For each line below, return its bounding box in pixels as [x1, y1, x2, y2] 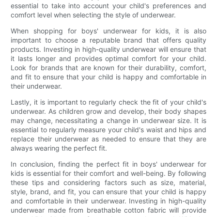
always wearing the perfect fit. [11, 143, 108, 152]
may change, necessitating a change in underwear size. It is [11, 116, 206, 124]
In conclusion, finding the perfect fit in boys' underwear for [11, 159, 206, 168]
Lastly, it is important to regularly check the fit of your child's [11, 97, 206, 106]
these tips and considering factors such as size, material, [11, 178, 206, 186]
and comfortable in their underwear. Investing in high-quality [11, 196, 206, 205]
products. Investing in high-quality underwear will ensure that [11, 45, 206, 53]
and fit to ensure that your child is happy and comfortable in [11, 72, 206, 81]
